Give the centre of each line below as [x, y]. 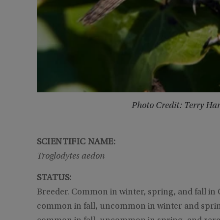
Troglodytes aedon [70, 157]
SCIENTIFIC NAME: [76, 143]
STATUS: [55, 179]
